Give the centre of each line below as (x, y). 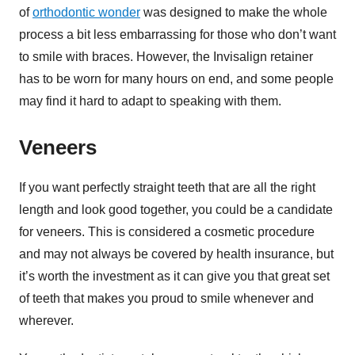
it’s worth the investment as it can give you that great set (174, 277)
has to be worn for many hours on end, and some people (176, 78)
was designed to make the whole (234, 12)
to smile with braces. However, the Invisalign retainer (166, 56)
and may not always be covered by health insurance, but (176, 254)
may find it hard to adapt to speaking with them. (152, 101)
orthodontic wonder (86, 12)
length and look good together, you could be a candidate (176, 210)
